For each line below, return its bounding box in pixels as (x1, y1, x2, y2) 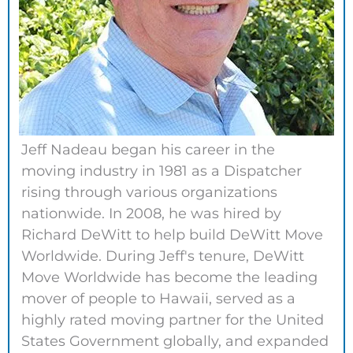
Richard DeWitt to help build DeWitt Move (21, 226, 323, 244)
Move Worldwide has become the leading (21, 269, 318, 287)
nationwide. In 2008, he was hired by (21, 205, 281, 223)
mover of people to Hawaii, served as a (21, 290, 295, 308)
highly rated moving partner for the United (21, 311, 324, 329)
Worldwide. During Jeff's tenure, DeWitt (21, 247, 304, 266)
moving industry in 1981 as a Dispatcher (21, 162, 302, 180)
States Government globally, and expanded (21, 333, 329, 351)
